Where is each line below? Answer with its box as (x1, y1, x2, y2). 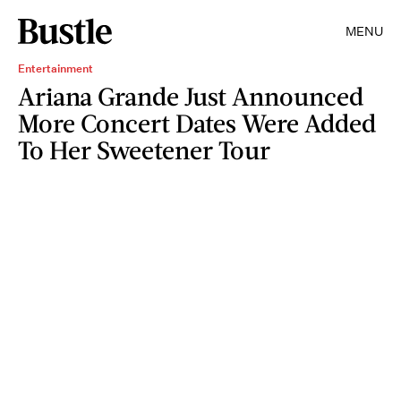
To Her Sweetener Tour (18, 134, 270, 165)
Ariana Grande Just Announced (18, 81, 363, 111)
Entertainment (18, 61, 93, 76)
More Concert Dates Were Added (18, 107, 376, 138)
